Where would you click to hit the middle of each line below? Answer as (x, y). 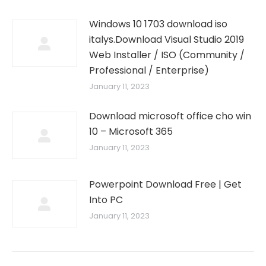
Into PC (106, 200)
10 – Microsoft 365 (131, 132)
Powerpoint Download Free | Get (165, 184)
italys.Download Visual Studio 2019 (167, 39)
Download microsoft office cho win (170, 116)
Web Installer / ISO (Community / (167, 55)
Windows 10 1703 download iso (158, 24)
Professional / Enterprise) (149, 70)
